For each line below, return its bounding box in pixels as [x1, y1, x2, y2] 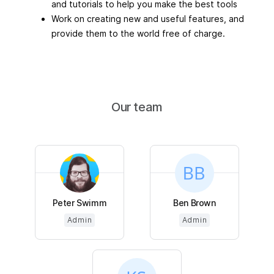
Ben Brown [173, 197, 216, 208]
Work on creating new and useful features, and [51, 13, 244, 24]
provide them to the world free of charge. [51, 28, 225, 39]
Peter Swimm [52, 197, 107, 208]
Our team [111, 99, 163, 114]
